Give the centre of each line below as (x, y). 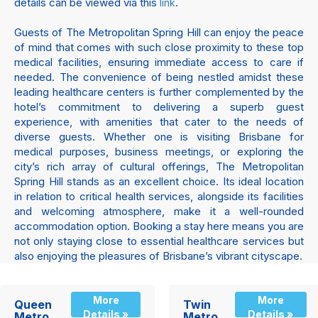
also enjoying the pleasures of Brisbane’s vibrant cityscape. (158, 256)
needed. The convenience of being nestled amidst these (159, 77)
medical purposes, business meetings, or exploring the (159, 151)
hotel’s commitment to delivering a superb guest (159, 106)
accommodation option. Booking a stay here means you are (159, 226)
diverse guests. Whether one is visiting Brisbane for (159, 136)
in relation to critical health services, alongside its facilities (159, 196)
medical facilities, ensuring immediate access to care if (159, 62)
